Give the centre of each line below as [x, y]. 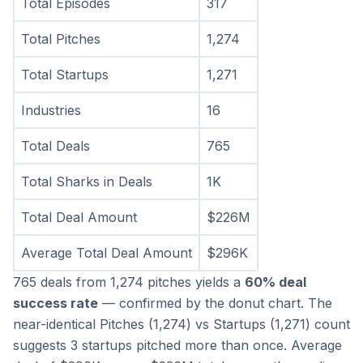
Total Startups [65, 75]
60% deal [275, 282]
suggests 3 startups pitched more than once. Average [177, 346]
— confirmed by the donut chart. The [215, 303]
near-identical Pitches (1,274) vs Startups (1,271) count [181, 325]
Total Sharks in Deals [87, 182]
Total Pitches [61, 39]
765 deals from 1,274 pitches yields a [129, 282]
